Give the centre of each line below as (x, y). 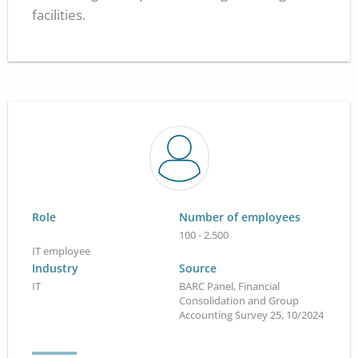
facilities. (59, 15)
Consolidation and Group (239, 300)
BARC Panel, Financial (229, 286)
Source (198, 268)
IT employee (61, 251)
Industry (55, 268)
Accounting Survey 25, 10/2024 (251, 315)
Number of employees (240, 217)
